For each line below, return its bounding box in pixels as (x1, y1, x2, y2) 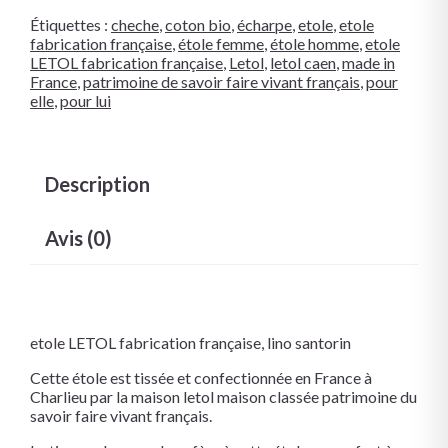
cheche (111, 14, 159, 34)
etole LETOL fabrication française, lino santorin (30, 332, 351, 352)
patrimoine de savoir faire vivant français (83, 71, 360, 91)
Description (45, 171, 150, 196)
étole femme (178, 33, 264, 53)
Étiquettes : (30, 14, 111, 34)
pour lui (60, 90, 111, 110)
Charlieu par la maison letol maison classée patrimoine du (30, 386, 417, 406)
